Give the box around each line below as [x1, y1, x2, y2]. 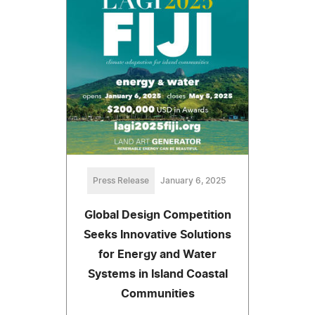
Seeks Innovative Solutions [84, 229, 231, 240]
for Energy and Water [98, 248, 217, 260]
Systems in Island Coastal [87, 268, 228, 280]
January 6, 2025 [160, 176, 226, 185]
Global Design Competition [84, 209, 231, 221]
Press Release [92, 176, 149, 185]
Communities [120, 288, 195, 300]
